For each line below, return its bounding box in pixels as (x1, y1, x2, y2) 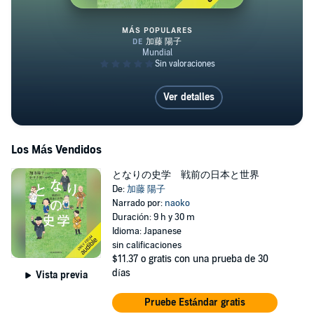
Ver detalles (163, 91, 214, 103)
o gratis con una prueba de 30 (140, 253, 268, 265)
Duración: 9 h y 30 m (111, 212, 195, 223)
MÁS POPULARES (121, 26, 193, 35)
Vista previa (35, 268, 88, 281)
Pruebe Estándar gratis (144, 296, 245, 308)
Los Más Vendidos (11, 143, 102, 157)
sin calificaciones (111, 240, 182, 251)
